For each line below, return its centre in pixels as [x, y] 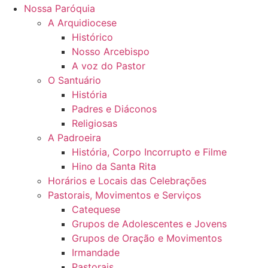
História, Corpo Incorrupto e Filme [149, 152]
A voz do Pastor [109, 66]
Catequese [96, 209]
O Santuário [74, 80]
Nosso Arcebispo [111, 51]
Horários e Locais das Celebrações [127, 181]
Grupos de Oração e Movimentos [147, 238]
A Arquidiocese [82, 23]
